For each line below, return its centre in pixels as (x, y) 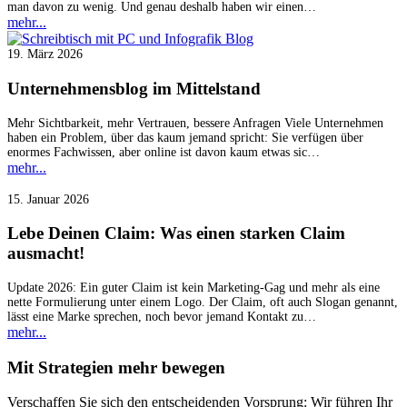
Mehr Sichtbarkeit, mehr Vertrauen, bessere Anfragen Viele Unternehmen (195, 123)
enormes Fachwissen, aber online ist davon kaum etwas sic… (164, 152)
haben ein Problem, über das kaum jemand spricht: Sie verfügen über (185, 137)
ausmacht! (46, 253)
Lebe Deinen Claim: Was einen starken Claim (176, 233)
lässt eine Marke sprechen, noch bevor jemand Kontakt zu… (162, 316)
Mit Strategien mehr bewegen (116, 367)
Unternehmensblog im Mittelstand (134, 88)
